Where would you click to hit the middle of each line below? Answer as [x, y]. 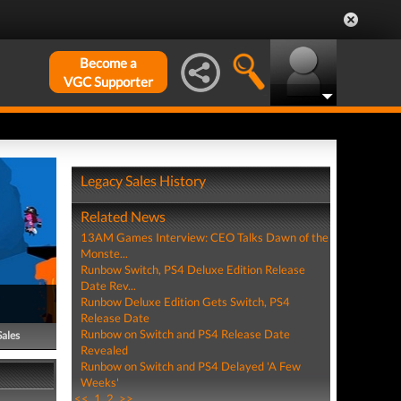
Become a [108, 63]
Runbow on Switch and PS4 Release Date [185, 334]
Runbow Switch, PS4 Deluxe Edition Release [192, 269]
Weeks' [99, 382]
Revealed [104, 350]
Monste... [104, 253]
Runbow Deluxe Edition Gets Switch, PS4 [185, 302]
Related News [123, 216]
